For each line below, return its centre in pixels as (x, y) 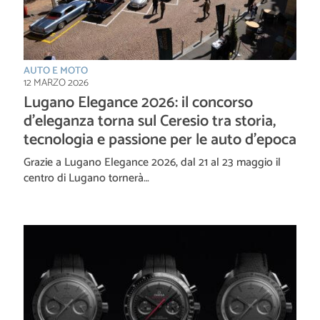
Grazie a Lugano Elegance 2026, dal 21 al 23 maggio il (152, 163)
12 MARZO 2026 (56, 84)
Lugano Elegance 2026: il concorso (138, 103)
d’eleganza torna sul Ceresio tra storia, (150, 122)
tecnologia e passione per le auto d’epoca (160, 140)
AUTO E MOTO (56, 71)
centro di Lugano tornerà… (86, 179)
